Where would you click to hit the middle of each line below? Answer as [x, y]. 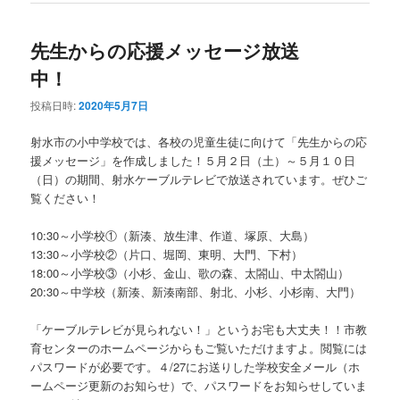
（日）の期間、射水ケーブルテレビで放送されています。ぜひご [199, 179]
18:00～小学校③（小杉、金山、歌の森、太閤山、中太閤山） [190, 273]
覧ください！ [66, 197]
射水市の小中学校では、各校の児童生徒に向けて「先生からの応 [199, 141]
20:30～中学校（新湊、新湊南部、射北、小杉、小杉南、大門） [196, 292]
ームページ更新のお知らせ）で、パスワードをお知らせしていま [199, 386]
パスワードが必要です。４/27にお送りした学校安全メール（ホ [196, 367]
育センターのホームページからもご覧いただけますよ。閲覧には [199, 348]
